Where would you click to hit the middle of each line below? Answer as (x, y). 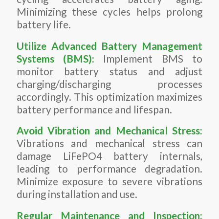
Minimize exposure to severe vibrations (109, 182)
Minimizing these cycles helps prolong (109, 12)
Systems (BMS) (54, 58)
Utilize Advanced (59, 46)
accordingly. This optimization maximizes (109, 97)
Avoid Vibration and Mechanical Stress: (109, 131)
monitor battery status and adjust (109, 71)
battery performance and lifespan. (94, 109)
